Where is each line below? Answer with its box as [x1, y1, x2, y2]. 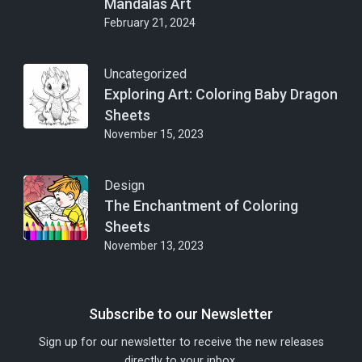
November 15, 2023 [104, 128, 204, 141]
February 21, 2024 [104, 16, 196, 29]
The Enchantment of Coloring [104, 197, 298, 214]
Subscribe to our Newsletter [89, 305, 273, 322]
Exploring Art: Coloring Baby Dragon [104, 86, 338, 103]
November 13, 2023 [104, 239, 204, 252]
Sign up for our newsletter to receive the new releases [38, 335, 324, 349]
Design [104, 178, 145, 193]
